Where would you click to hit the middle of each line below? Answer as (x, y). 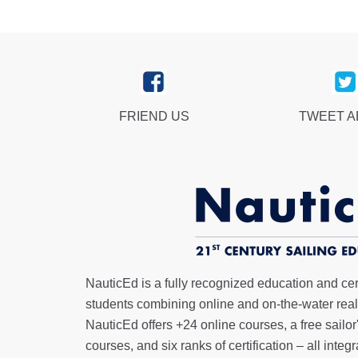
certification (261, 346)
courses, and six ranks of (157, 346)
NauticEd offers (131, 325)
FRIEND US (154, 116)
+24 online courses (230, 325)
